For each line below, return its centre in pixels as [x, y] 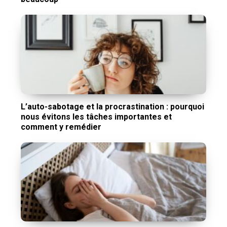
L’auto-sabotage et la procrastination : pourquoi [113, 106]
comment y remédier [61, 127]
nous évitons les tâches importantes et [97, 117]
